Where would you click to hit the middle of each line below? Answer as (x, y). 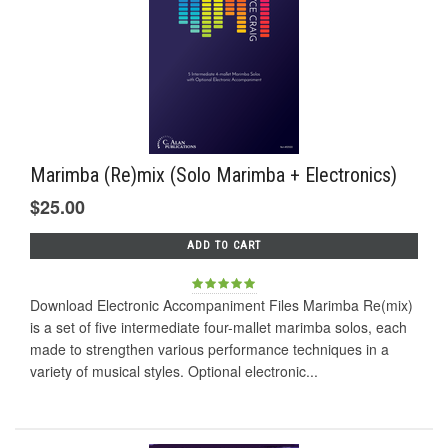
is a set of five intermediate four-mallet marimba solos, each (218, 327)
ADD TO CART (224, 246)
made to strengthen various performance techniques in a (209, 349)
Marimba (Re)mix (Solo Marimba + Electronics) (213, 175)
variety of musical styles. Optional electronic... (174, 371)
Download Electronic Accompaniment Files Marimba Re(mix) (221, 305)
